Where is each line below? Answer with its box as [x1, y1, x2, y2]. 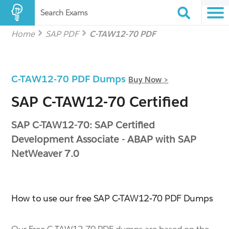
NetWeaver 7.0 [11, 147, 80, 159]
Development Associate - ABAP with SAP [11, 133, 197, 145]
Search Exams [40, 8, 87, 17]
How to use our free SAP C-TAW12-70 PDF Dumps [11, 193, 213, 204]
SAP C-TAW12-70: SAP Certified [11, 119, 155, 131]
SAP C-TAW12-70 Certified [11, 93, 189, 111]
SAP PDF [45, 29, 79, 39]
